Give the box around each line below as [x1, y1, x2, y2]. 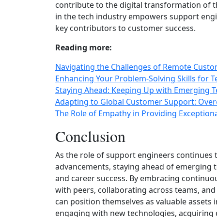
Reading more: [55, 42, 112, 53]
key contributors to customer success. [55, 23, 196, 33]
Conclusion [55, 125, 125, 146]
